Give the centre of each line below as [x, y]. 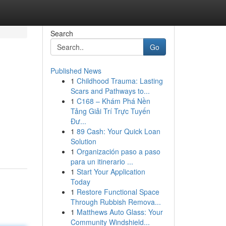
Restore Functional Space [118, 192]
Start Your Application [111, 172]
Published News [76, 71]
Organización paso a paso [118, 151]
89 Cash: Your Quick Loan [118, 131]
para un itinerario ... [102, 161]
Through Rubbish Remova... [116, 202]
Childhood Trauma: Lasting [120, 81]
